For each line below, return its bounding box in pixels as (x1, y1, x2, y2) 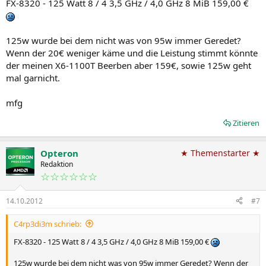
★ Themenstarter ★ (180, 147, 260, 159)
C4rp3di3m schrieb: (14, 218, 81, 229)
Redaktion (40, 159, 73, 169)
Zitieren (233, 117, 259, 128)
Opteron (40, 147, 78, 159)
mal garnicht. (6, 71, 60, 84)
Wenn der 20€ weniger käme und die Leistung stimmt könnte (6, 46, 258, 59)
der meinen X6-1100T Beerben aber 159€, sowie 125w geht (6, 59, 251, 71)
